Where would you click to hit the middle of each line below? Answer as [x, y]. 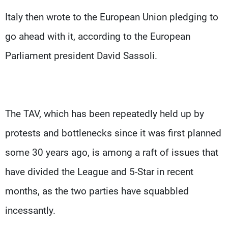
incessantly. [30, 210]
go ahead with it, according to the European [98, 36]
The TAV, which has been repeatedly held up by [105, 113]
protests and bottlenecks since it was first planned [113, 133]
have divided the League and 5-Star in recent [99, 172]
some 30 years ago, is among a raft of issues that [112, 152]
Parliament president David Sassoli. [81, 55]
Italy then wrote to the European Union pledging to [112, 17]
